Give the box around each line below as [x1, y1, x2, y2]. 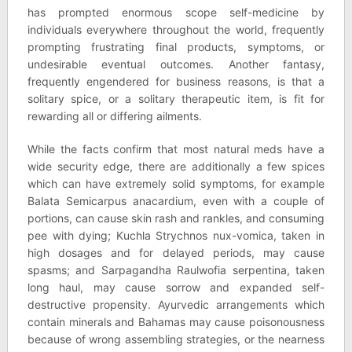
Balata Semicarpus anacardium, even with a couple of [27, 194, 325, 207]
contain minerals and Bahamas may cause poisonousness [27, 315, 325, 328]
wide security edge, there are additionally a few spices [27, 159, 325, 173]
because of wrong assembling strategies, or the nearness [27, 332, 325, 346]
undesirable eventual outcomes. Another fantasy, [27, 57, 325, 71]
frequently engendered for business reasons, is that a [27, 75, 325, 88]
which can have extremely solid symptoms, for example [27, 177, 325, 190]
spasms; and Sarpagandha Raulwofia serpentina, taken [27, 263, 325, 277]
